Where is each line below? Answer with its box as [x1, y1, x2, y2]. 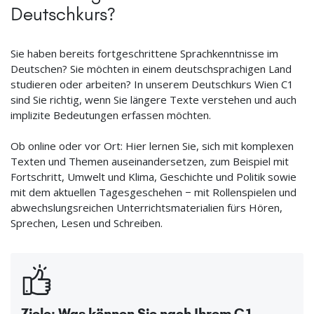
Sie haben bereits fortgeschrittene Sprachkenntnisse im [11, 46, 278, 61]
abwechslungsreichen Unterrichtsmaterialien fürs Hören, [11, 200, 282, 215]
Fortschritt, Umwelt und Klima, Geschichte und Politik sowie [11, 170, 296, 184]
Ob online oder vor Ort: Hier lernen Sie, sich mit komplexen [11, 139, 294, 153]
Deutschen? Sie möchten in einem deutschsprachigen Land [11, 62, 292, 76]
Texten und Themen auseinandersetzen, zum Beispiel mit [11, 154, 289, 169]
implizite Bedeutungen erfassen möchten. [11, 108, 211, 123]
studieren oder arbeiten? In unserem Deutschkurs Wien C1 [11, 77, 294, 92]
